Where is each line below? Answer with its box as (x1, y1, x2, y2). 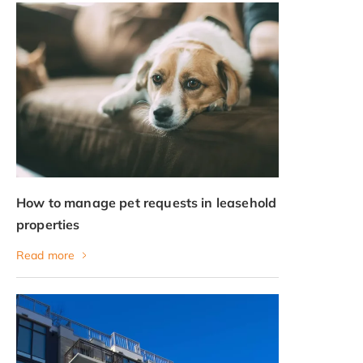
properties (16, 216, 80, 233)
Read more (16, 247, 75, 263)
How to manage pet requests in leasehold (16, 194, 277, 211)
